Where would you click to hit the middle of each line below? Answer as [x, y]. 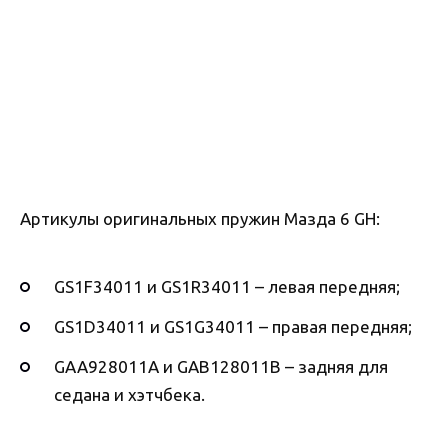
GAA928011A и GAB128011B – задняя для [221, 367]
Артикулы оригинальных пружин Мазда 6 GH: [200, 218]
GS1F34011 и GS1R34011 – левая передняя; [227, 287]
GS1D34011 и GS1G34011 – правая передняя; [233, 327]
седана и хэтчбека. [129, 395]
